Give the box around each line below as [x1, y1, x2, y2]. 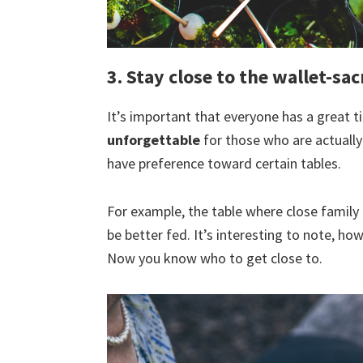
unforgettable [107, 130, 200, 149]
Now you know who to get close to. [107, 248, 322, 267]
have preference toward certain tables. [107, 153, 341, 173]
